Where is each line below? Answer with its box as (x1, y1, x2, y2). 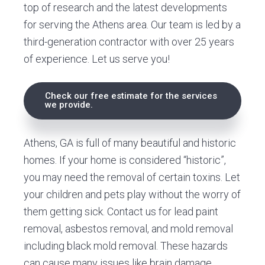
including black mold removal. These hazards (24, 239, 228, 252)
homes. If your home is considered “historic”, (24, 153, 227, 166)
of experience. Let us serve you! (24, 52, 170, 65)
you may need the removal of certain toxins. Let (24, 170, 241, 183)
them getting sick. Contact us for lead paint (24, 205, 219, 218)
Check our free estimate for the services (45, 91, 218, 102)
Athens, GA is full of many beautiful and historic (24, 136, 237, 149)
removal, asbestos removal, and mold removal (24, 222, 234, 235)
